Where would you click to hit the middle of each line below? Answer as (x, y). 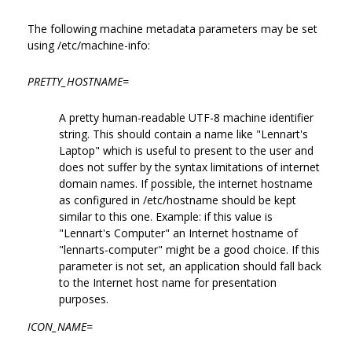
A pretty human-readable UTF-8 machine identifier (186, 117)
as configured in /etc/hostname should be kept (178, 200)
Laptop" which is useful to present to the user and (186, 150)
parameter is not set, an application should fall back (190, 266)
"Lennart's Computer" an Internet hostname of (178, 233)
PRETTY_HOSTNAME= (78, 81)
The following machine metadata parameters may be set (172, 28)
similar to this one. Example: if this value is (166, 216)
